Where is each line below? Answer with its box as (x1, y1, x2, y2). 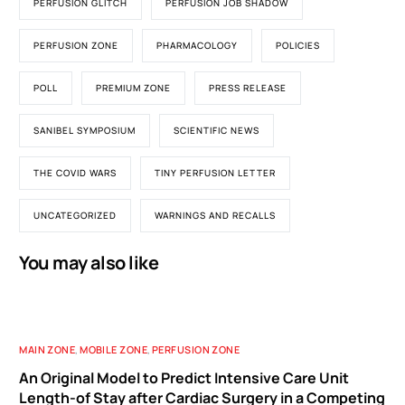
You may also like (19, 250, 159, 275)
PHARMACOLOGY (156, 39, 239, 52)
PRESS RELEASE (209, 81, 287, 94)
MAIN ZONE (19, 343, 76, 356)
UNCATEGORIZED (33, 209, 118, 221)
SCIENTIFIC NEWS (174, 124, 260, 137)
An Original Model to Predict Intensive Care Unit (19, 368, 350, 388)
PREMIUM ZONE (96, 81, 172, 94)
